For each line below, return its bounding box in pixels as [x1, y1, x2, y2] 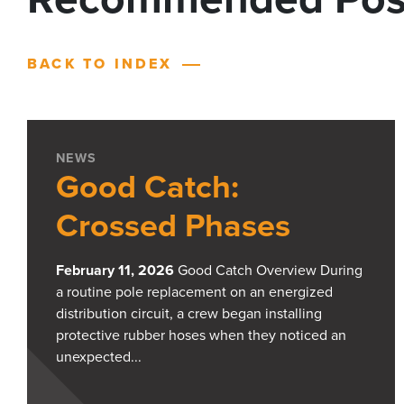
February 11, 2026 [56, 262, 174, 280]
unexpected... [56, 348, 142, 367]
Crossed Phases [56, 207, 290, 246]
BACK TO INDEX [27, 55, 173, 74]
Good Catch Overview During [174, 262, 363, 280]
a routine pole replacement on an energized [56, 283, 333, 302]
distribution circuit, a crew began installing [56, 305, 322, 324]
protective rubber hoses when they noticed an [56, 326, 346, 345]
